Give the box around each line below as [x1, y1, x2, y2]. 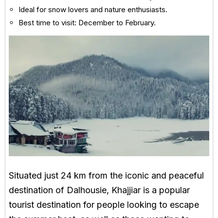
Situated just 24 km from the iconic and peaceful [9, 170, 204, 181]
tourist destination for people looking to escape [9, 199, 199, 210]
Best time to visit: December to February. [18, 18, 156, 28]
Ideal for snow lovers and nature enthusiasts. [18, 5, 167, 15]
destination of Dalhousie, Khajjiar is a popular [9, 184, 190, 195]
